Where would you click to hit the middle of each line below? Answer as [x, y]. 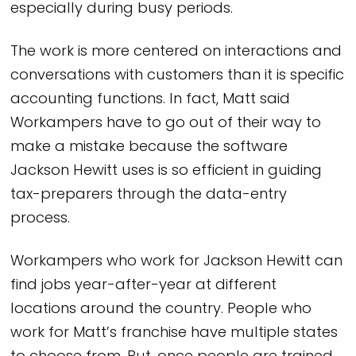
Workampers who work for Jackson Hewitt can [177, 261]
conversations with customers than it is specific [178, 76]
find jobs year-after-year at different [144, 285]
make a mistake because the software [149, 148]
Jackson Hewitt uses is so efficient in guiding [166, 172]
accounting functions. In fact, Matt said [151, 100]
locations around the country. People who [161, 309]
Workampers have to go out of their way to [166, 124]
